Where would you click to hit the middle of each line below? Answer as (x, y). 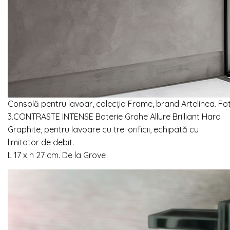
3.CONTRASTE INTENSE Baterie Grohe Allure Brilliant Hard (114, 117)
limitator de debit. (41, 142)
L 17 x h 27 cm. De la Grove (57, 155)
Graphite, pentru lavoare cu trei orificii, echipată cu (103, 130)
